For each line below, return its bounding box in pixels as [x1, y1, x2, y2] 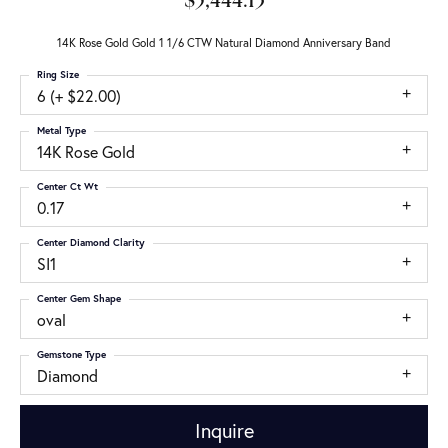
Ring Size [37, 68, 79, 81]
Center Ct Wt [37, 180, 98, 193]
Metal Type [37, 124, 86, 137]
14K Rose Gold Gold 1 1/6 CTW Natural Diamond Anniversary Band [57, 35, 391, 50]
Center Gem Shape [37, 292, 121, 305]
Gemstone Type [37, 348, 106, 361]
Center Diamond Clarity [37, 236, 145, 249]
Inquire [194, 416, 254, 444]
